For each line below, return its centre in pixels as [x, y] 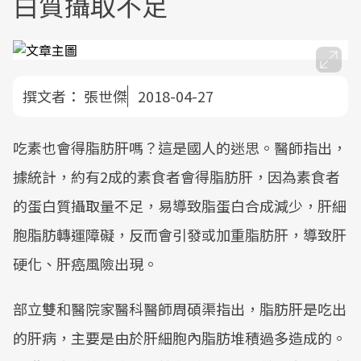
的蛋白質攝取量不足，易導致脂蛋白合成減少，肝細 [180, 205]
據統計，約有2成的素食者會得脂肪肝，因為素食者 [176, 176]
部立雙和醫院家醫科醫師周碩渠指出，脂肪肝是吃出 [180, 309]
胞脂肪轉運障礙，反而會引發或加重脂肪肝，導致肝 [180, 234]
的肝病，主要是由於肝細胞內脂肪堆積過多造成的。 [180, 338]
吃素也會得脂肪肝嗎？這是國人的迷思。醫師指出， [180, 147]
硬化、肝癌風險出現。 [85, 263]
